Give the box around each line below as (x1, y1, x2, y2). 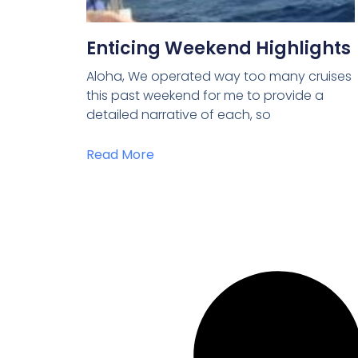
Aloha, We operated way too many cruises (86, 67, 352, 86)
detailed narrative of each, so (86, 105, 271, 125)
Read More (86, 145, 154, 165)
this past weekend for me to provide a (86, 86, 324, 105)
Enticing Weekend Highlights (86, 36, 351, 62)
